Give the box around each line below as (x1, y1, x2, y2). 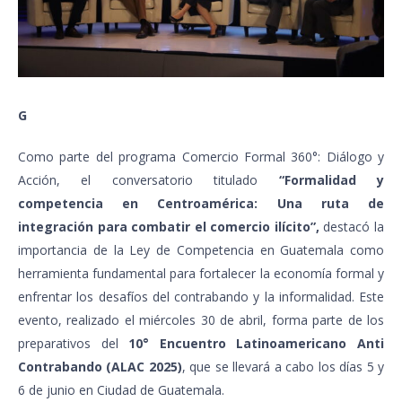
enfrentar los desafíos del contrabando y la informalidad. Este (18, 287, 384, 305)
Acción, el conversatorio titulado (18, 170, 279, 188)
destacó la (319, 217, 385, 235)
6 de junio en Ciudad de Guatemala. (18, 380, 224, 398)
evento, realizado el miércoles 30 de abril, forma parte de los (18, 310, 384, 328)
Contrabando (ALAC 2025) (18, 357, 182, 375)
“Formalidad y (278, 170, 385, 188)
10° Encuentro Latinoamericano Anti (128, 334, 385, 352)
